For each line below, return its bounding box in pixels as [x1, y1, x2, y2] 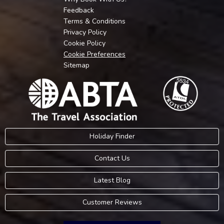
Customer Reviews [82, 197, 142, 207]
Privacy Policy [63, 27, 106, 37]
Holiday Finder [89, 131, 135, 141]
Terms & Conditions [63, 16, 125, 26]
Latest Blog [93, 175, 130, 185]
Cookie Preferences [63, 49, 125, 59]
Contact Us [94, 153, 130, 163]
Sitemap [63, 60, 89, 70]
